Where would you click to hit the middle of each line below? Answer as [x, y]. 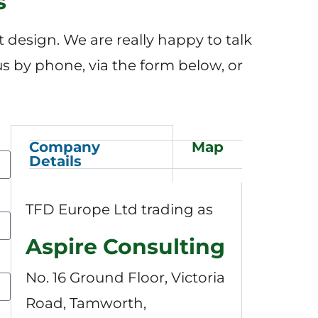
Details [55, 161]
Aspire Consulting [125, 246]
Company [64, 147]
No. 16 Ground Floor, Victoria [125, 277]
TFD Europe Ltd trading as [121, 209]
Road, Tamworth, [86, 303]
